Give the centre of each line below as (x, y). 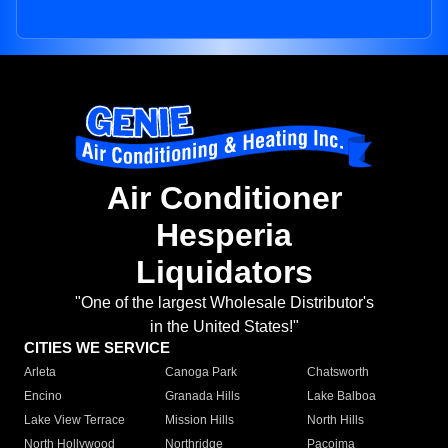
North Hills (335, 420)
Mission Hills (200, 420)
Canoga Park (201, 372)
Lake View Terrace (74, 420)
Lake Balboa (341, 396)
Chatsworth (337, 372)
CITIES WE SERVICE (97, 348)
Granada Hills (203, 396)
